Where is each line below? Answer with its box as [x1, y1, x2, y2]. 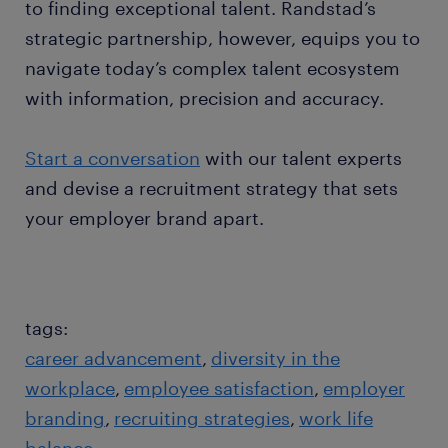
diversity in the [211, 347, 340, 370]
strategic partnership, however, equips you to [25, 27, 420, 50]
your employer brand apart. [25, 207, 264, 230]
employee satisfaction [124, 377, 314, 400]
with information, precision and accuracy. [25, 87, 384, 110]
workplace [25, 377, 115, 400]
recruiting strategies [114, 407, 290, 430]
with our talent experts [200, 147, 402, 170]
